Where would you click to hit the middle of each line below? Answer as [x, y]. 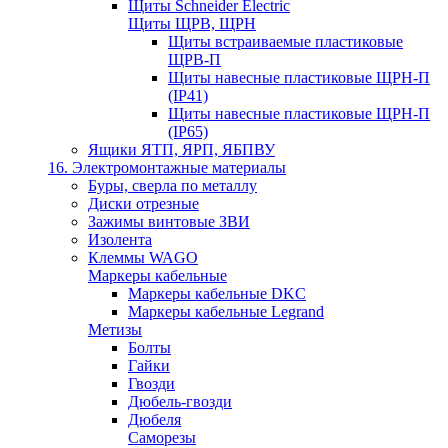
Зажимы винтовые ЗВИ [169, 221]
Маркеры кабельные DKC [217, 293]
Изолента [120, 239]
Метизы [115, 329]
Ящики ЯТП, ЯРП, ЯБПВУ [181, 149]
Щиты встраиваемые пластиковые [285, 41]
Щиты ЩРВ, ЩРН [192, 23]
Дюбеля [154, 419]
